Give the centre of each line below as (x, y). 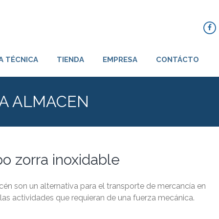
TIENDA (70, 60)
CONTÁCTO (177, 60)
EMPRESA (120, 60)
